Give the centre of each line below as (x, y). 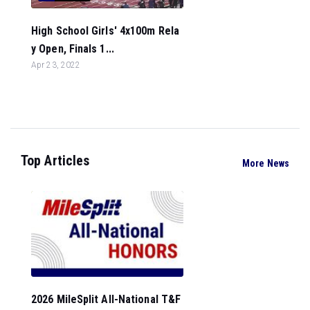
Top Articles (55, 161)
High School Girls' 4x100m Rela (106, 31)
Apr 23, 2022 (56, 65)
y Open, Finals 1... (73, 49)
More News (266, 163)
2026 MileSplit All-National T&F (106, 299)
